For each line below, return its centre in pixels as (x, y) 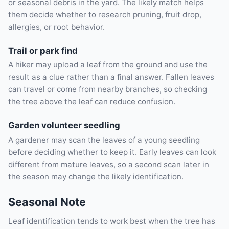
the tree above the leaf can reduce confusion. (92, 102)
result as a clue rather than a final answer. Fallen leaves (111, 77)
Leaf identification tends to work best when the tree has (112, 221)
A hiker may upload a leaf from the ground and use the (108, 65)
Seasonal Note (47, 202)
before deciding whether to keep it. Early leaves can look (112, 152)
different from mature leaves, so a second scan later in (109, 164)
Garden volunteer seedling (64, 125)
